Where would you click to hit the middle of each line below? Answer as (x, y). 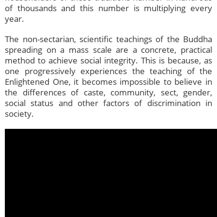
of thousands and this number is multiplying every (108, 8)
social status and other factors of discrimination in (108, 103)
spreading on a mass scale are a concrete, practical (108, 50)
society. (19, 114)
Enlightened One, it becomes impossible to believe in (108, 82)
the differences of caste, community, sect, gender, (108, 93)
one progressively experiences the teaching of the (108, 71)
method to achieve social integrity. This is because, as (108, 61)
